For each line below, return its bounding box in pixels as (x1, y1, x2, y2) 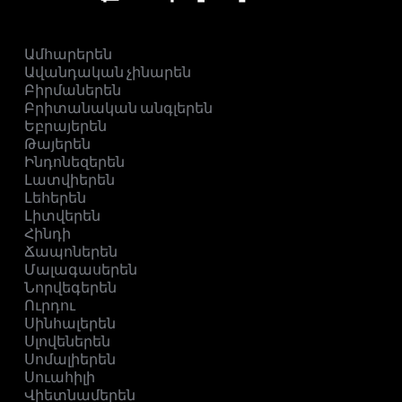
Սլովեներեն (24, 333, 110, 351)
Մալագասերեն (24, 261, 137, 279)
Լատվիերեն (24, 171, 115, 189)
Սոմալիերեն (24, 351, 116, 369)
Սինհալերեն (24, 315, 116, 333)
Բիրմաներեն (24, 82, 121, 100)
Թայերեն (24, 135, 91, 153)
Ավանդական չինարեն (24, 64, 191, 82)
